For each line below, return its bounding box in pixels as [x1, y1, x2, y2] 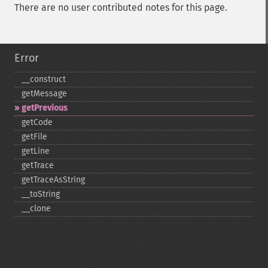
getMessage [22, 89, 67, 99]
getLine [22, 146, 50, 156]
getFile [22, 132, 47, 142]
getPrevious [22, 103, 68, 113]
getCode [22, 117, 53, 127]
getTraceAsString [22, 175, 85, 185]
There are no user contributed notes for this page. [14, 2, 227, 13]
